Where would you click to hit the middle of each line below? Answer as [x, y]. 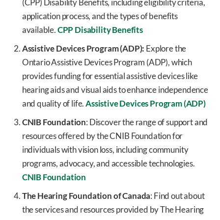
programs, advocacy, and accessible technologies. [108, 164]
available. [40, 30]
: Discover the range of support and [147, 122]
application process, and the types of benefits [100, 16]
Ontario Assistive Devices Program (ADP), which [107, 62]
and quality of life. [54, 104]
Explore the [165, 49]
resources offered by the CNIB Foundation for [102, 136]
